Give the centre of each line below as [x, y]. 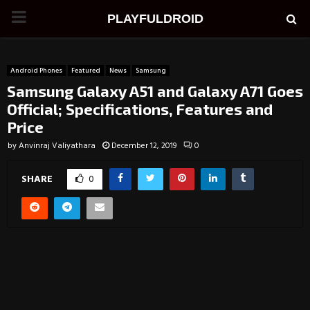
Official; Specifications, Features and [140, 109]
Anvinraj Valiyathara [57, 146]
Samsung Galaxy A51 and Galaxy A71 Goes [155, 91]
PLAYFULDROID [155, 19]
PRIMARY [45, 18]
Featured [86, 71]
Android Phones [36, 71]
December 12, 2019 [144, 146]
